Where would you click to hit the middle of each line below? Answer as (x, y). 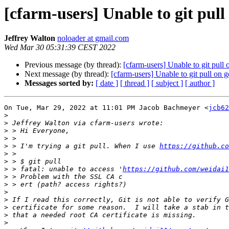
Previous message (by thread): (74, 65)
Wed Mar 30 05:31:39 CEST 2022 (60, 48)
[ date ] (107, 83)
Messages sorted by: (59, 83)
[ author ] (200, 83)
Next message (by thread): (68, 74)
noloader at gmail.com (93, 38)
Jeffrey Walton (30, 38)
